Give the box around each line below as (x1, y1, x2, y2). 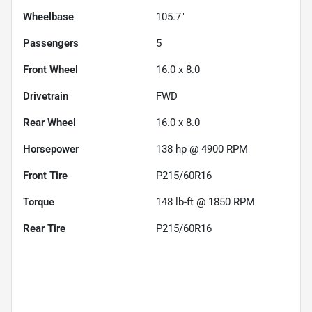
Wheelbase (23, 10, 74, 23)
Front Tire (23, 169, 68, 182)
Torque (23, 196, 54, 208)
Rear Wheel (23, 116, 76, 129)
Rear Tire (23, 222, 65, 235)
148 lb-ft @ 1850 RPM (156, 196, 255, 208)
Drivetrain (23, 90, 68, 102)
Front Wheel (23, 63, 78, 76)
